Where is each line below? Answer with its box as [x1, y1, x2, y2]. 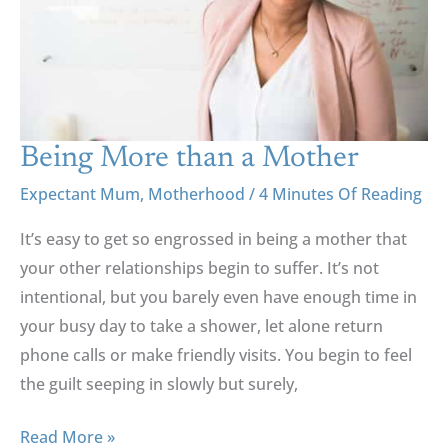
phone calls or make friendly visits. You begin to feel [20, 344, 412, 367]
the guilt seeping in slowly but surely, [20, 373, 298, 396]
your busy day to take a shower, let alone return [20, 315, 383, 338]
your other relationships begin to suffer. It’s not [20, 257, 379, 280]
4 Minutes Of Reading [259, 183, 422, 206]
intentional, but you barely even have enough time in [20, 286, 417, 309]
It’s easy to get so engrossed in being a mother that [20, 228, 407, 251]
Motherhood [148, 183, 245, 206]
